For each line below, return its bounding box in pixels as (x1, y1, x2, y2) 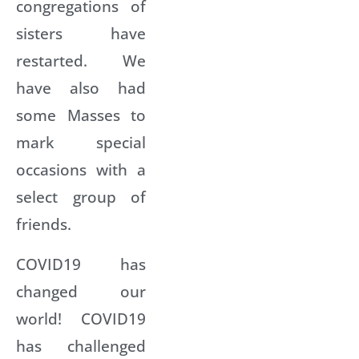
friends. (16, 212, 71, 235)
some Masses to (16, 103, 146, 126)
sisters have (16, 22, 146, 44)
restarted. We (16, 49, 146, 71)
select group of (16, 185, 146, 208)
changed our (16, 280, 146, 302)
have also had (16, 76, 146, 99)
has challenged (16, 334, 146, 357)
